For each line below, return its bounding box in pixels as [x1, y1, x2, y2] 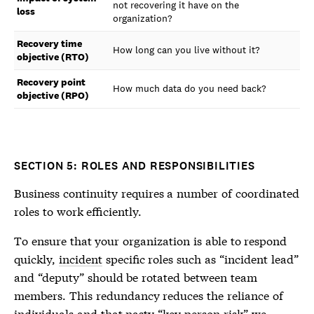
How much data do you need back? [113, 82, 266, 95]
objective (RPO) [17, 89, 89, 102]
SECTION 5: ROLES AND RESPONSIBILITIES [14, 158, 255, 173]
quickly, [14, 250, 59, 266]
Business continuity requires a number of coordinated [14, 184, 299, 200]
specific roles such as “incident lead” [102, 250, 299, 266]
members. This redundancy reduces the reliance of [14, 287, 283, 303]
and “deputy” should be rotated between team [14, 268, 257, 285]
